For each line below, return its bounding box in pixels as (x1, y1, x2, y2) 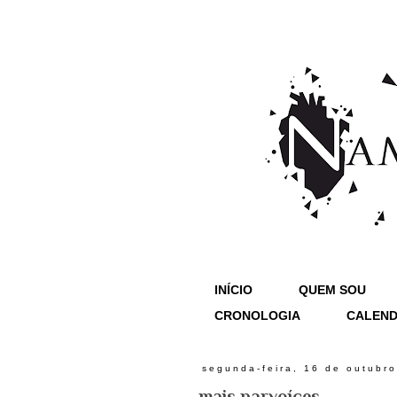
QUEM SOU (299, 283, 366, 297)
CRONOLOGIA (214, 308, 300, 323)
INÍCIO (214, 283, 253, 297)
